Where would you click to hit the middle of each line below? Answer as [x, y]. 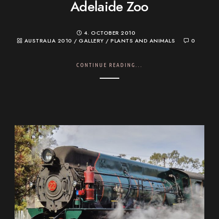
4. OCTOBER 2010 [110, 33]
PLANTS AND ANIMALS [143, 41]
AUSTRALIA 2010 [48, 41]
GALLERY [91, 41]
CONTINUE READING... [109, 64]
